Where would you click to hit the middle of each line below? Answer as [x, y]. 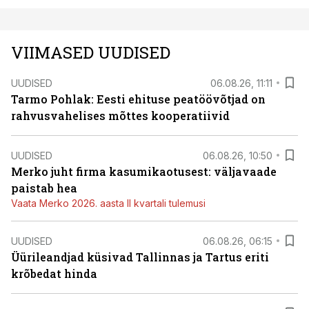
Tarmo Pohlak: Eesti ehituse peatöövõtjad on [138, 99]
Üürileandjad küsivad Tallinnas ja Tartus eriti [140, 257]
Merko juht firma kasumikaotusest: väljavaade [144, 171]
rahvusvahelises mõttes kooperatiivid [120, 116]
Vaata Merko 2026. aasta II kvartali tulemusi [108, 203]
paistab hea [44, 188]
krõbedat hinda [54, 273]
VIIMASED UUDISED [91, 52]
